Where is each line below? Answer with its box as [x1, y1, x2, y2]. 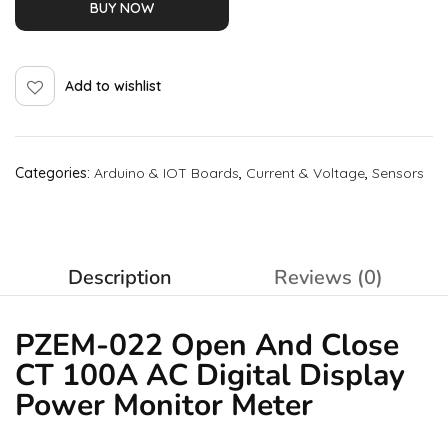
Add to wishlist [65, 76, 161, 95]
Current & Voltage [246, 164, 365, 182]
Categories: [15, 164, 94, 182]
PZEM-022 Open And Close [15, 325, 399, 366]
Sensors [372, 164, 424, 182]
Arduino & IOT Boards [94, 164, 239, 182]
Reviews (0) [274, 264, 383, 291]
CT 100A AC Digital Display [15, 355, 405, 396]
